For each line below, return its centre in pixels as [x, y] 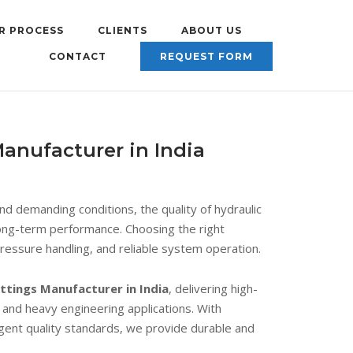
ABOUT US [212, 30]
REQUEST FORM [206, 56]
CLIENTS [123, 30]
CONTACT [78, 56]
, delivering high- [213, 288]
